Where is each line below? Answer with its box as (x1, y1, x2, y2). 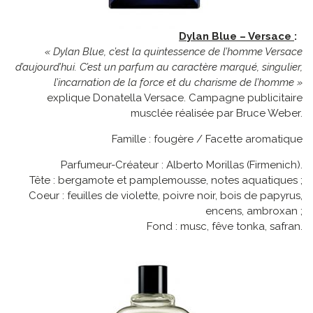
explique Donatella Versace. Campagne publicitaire (47, 92, 303, 105)
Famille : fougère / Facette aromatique (112, 133, 303, 146)
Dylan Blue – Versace (179, 30, 294, 43)
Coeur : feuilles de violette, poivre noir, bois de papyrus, (29, 189, 303, 203)
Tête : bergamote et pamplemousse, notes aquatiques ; (29, 174, 303, 187)
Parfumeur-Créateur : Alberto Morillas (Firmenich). (61, 159, 303, 172)
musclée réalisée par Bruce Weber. (131, 107, 303, 120)
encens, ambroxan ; (205, 205, 303, 218)
